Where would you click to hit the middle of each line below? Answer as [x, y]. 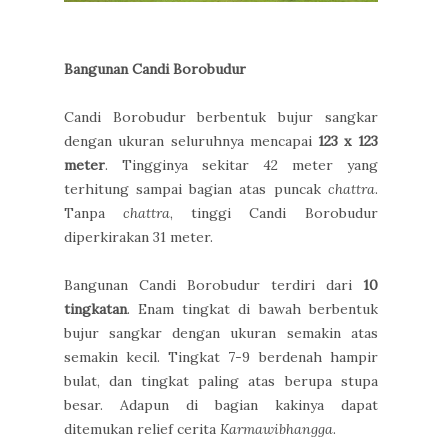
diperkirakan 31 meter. [138, 236]
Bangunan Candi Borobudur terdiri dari [213, 284]
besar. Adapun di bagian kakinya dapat [221, 404]
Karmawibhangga [276, 428]
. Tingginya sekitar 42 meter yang [241, 164]
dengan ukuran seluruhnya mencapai [191, 140]
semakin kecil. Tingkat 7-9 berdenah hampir [221, 356]
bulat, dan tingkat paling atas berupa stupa [221, 380]
